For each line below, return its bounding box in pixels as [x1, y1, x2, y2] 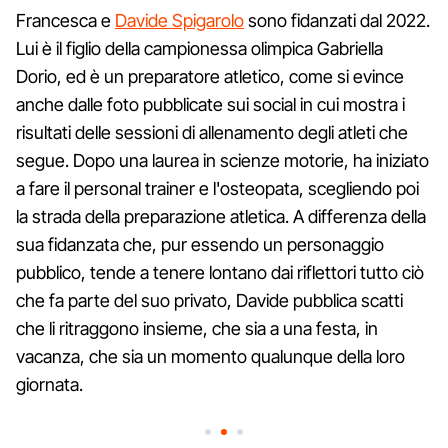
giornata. [16, 373, 83, 395]
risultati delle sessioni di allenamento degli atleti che [16, 121, 408, 143]
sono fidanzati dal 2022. [244, 9, 430, 31]
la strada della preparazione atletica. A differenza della [16, 205, 426, 227]
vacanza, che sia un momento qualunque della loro [16, 345, 405, 367]
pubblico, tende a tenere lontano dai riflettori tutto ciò [16, 261, 424, 283]
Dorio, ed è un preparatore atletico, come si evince [16, 65, 404, 87]
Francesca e [16, 9, 115, 31]
